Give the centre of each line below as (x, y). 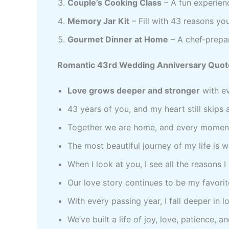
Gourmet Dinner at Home (118, 39)
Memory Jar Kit (98, 21)
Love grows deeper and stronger (134, 90)
